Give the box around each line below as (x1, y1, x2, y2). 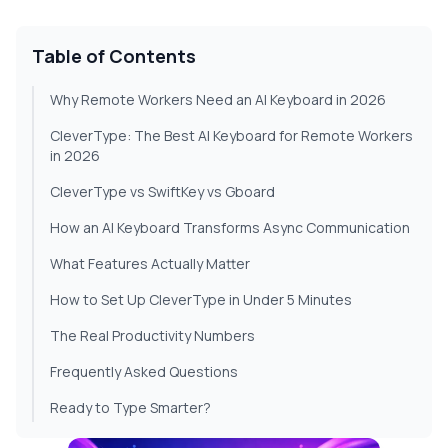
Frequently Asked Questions (50, 362, 238, 382)
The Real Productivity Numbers (50, 326, 255, 346)
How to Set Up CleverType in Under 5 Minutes (50, 290, 352, 310)
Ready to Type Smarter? (50, 398, 211, 418)
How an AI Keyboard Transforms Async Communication (50, 218, 410, 238)
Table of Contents (32, 44, 196, 69)
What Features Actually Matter (50, 254, 250, 274)
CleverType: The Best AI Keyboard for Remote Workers (50, 126, 413, 146)
